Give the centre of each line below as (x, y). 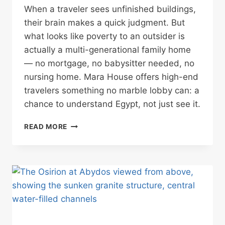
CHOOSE (83, 177)
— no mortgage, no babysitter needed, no (109, 63)
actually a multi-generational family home (107, 49)
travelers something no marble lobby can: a (112, 90)
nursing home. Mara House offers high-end (111, 77)
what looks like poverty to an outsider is (104, 36)
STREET (81, 198)
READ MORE (46, 126)
